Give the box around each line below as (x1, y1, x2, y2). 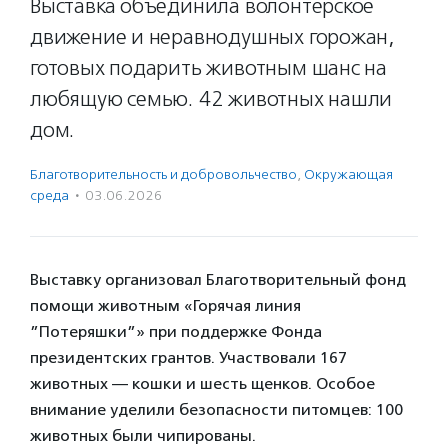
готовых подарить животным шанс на (30, 55, 388, 81)
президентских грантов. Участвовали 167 (30, 348, 347, 367)
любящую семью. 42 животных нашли (30, 86, 393, 112)
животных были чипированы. (30, 426, 256, 445)
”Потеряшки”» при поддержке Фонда (30, 322, 322, 341)
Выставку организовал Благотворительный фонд (30, 270, 406, 289)
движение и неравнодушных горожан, (30, 24, 396, 50)
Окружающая (304, 166, 393, 183)
